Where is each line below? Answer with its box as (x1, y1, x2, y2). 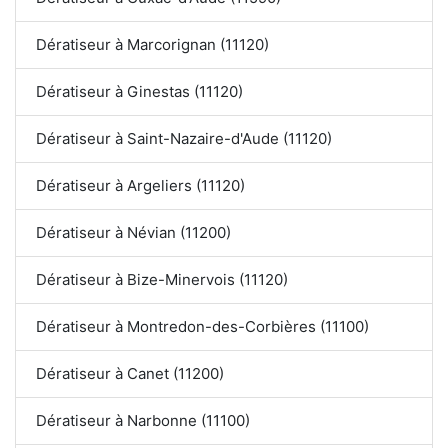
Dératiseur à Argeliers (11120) (36, 176, 245, 196)
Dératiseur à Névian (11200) (36, 223, 231, 243)
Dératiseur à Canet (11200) (36, 364, 224, 384)
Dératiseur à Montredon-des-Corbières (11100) (36, 317, 369, 337)
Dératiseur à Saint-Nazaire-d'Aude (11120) (36, 129, 332, 149)
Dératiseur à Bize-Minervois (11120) (36, 270, 288, 290)
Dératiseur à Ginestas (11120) (36, 82, 243, 102)
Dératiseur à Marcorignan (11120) (36, 35, 269, 55)
